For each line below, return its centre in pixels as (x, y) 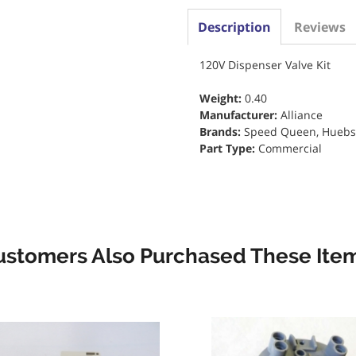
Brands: (221, 132)
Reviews (319, 27)
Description (234, 27)
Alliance (301, 115)
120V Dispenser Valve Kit (265, 65)
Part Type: (228, 148)
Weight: (222, 98)
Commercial (290, 148)
